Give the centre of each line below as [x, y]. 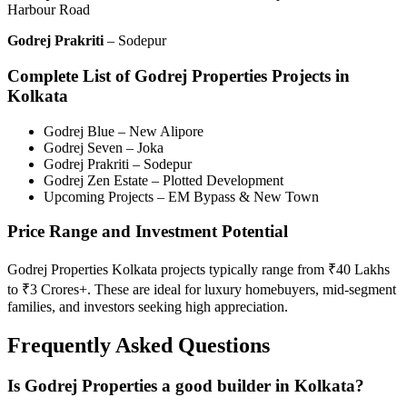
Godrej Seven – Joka [104, 147]
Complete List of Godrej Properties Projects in [179, 75]
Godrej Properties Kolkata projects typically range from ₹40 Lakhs [199, 269]
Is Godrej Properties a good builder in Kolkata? [186, 385]
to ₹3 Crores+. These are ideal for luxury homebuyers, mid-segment [202, 289]
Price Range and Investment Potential [148, 232]
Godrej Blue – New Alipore [124, 131]
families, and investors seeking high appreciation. [148, 307]
